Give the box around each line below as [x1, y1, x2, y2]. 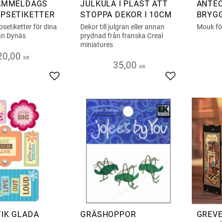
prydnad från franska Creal [80, 31, 164, 40]
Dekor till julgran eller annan [80, 22, 165, 31]
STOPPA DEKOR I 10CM [80, 9, 172, 19]
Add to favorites [54, 76, 110, 86]
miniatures [80, 40, 113, 49]
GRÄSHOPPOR [80, 210, 136, 220]
